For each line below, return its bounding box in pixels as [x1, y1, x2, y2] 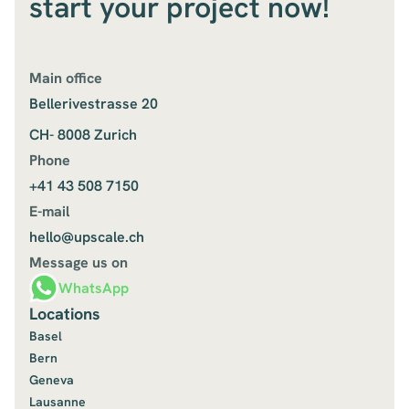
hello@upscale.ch [29, 227, 144, 247]
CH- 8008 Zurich [29, 125, 137, 145]
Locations [29, 302, 100, 324]
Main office [29, 68, 102, 89]
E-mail [29, 202, 69, 222]
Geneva [29, 371, 74, 388]
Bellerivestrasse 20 [29, 94, 158, 114]
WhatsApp [58, 278, 129, 299]
